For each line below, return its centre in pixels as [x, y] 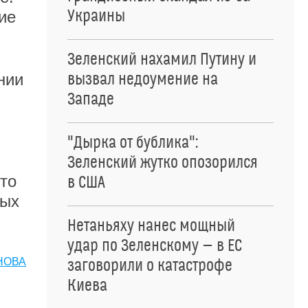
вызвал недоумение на [143, 80]
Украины [96, 16]
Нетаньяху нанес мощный [151, 226]
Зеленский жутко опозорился [163, 163]
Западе [91, 100]
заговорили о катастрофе [150, 266]
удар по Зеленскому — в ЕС [155, 246]
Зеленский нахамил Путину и [162, 60]
